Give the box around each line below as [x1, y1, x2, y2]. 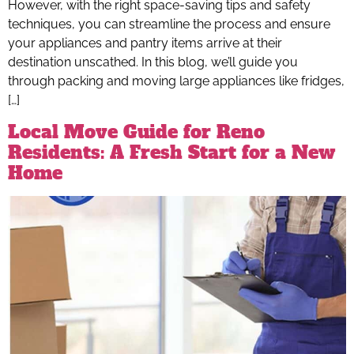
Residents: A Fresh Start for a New [8, 140, 335, 164]
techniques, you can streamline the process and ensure [8, 17, 330, 32]
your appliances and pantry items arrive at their [8, 36, 282, 51]
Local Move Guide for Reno [8, 119, 265, 144]
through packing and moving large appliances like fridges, [8, 73, 345, 89]
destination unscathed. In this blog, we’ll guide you [8, 55, 298, 70]
